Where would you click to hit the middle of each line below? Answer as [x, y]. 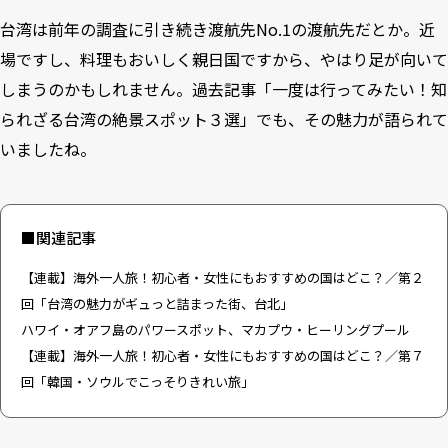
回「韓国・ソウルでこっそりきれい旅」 [137, 381]
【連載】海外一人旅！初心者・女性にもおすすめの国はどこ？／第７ [222, 355]
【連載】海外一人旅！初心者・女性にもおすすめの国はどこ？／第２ [222, 277]
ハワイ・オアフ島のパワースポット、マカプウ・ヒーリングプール [215, 329]
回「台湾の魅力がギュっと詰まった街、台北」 [157, 303]
